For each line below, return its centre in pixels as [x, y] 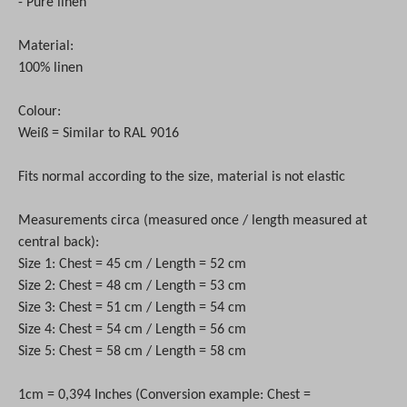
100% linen [50, 68]
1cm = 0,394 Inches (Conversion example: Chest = [164, 395]
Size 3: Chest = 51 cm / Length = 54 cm [132, 308]
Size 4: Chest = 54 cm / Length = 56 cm [132, 329]
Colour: [41, 111]
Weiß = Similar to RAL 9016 [99, 133]
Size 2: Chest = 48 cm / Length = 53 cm [132, 286]
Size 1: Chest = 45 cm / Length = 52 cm [132, 264]
